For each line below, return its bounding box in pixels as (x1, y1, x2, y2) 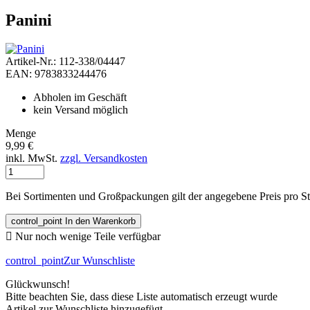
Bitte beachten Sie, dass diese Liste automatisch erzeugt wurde (6, 291, 277, 303)
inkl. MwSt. (6, 152, 60, 165)
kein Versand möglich (33, 104, 128, 116)
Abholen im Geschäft (33, 91, 127, 104)
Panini (6, 10, 52, 29)
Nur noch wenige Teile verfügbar (12, 230, 161, 243)
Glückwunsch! (6, 278, 70, 291)
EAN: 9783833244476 (6, 68, 107, 80)
